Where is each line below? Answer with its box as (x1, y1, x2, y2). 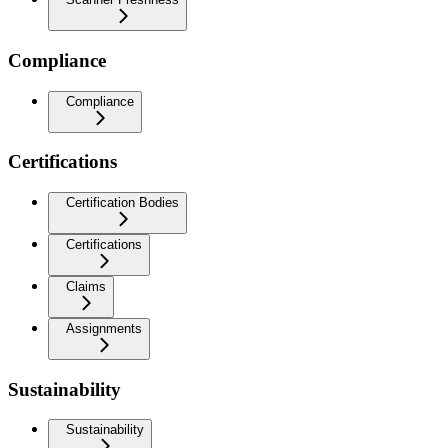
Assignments (66, 320, 142, 336)
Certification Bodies (66, 194, 179, 210)
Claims (66, 278, 106, 294)
